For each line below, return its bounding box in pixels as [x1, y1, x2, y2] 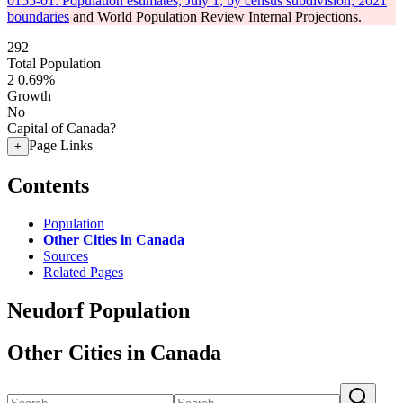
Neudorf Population [7, 298, 190, 322]
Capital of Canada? [7, 121, 116, 136]
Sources [43, 247, 88, 264]
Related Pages [43, 264, 123, 280]
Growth [7, 88, 51, 103]
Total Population [7, 56, 101, 71]
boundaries [7, 9, 69, 24]
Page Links [29, 138, 93, 153]
